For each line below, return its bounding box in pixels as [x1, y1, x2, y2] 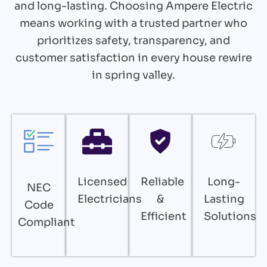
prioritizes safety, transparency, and [37, 33, 230, 47]
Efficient [141, 210, 187, 223]
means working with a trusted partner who [20, 16, 247, 30]
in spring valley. [92, 68, 175, 82]
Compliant [18, 216, 75, 229]
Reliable [141, 175, 185, 189]
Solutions [204, 210, 257, 223]
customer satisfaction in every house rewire [15, 51, 252, 64]
